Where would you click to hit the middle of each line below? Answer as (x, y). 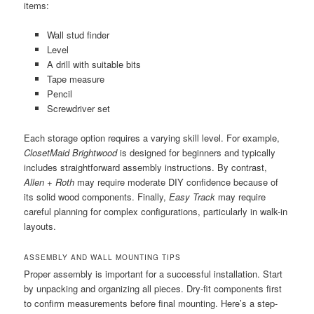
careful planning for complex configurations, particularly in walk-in (156, 211)
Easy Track (192, 196)
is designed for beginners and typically (197, 152)
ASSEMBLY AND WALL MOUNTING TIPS (103, 258)
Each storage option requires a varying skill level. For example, (152, 137)
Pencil (59, 93)
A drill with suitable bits (94, 64)
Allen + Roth (49, 182)
